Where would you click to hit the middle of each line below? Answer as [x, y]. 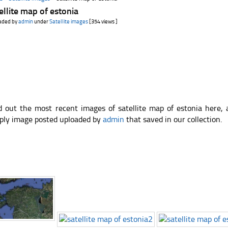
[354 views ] [103, 22]
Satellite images [69, 22]
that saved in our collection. [173, 119]
